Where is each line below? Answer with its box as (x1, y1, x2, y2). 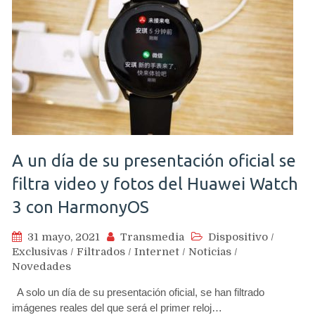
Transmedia (120, 230, 184, 243)
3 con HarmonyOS (12, 197, 149, 217)
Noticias (188, 245, 231, 258)
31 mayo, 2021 (27, 230, 100, 243)
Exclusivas (12, 245, 67, 258)
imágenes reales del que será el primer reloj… (12, 301, 222, 314)
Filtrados (77, 245, 125, 258)
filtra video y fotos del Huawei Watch (12, 174, 298, 193)
